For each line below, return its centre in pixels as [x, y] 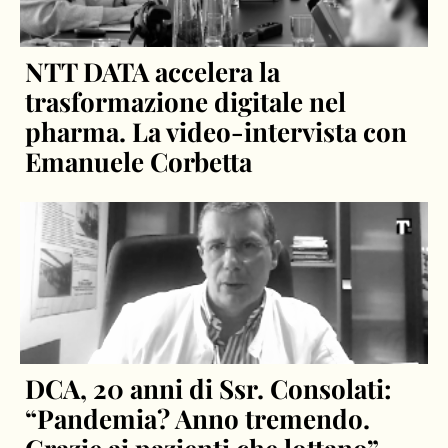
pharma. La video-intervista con [216, 131]
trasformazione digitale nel [186, 101]
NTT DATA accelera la [153, 71]
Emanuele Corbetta [139, 161]
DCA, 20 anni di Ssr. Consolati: [209, 388]
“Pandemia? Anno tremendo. [198, 418]
